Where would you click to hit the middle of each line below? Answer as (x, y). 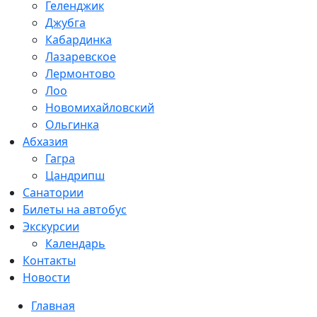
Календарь (75, 244)
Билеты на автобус (75, 210)
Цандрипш (75, 176)
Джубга (65, 23)
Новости (46, 278)
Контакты (49, 261)
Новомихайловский (100, 108)
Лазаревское (81, 57)
